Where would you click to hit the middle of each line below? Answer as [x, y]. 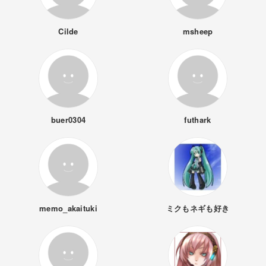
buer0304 [68, 120]
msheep [198, 31]
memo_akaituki [68, 208]
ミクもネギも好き [198, 208]
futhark [198, 120]
